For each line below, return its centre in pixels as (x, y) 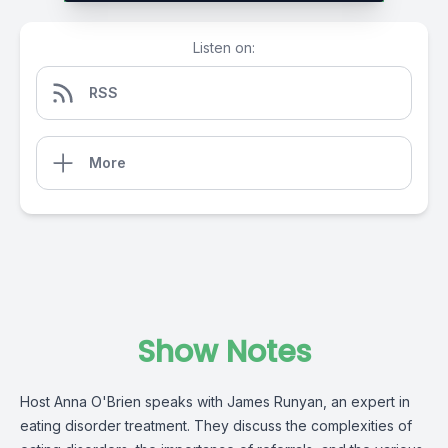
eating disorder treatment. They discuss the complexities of (216, 425)
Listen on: (224, 47)
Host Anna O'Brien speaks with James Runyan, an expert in (215, 401)
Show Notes (224, 352)
